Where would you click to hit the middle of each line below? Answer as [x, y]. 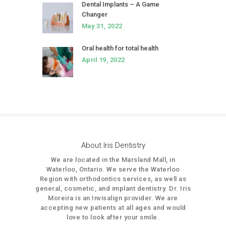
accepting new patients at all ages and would [113, 208]
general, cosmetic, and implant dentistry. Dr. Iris [113, 189]
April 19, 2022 [103, 60]
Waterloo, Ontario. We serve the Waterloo [113, 169]
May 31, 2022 [102, 26]
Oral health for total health [120, 48]
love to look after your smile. [113, 217]
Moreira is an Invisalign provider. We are [113, 198]
